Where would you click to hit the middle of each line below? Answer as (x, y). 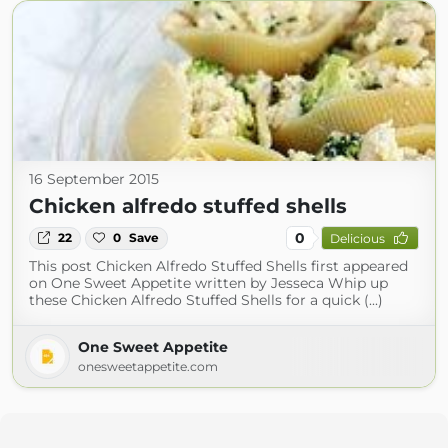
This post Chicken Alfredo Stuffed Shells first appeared (218, 266)
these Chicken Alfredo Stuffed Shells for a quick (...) (206, 300)
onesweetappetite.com (148, 367)
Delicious (357, 238)
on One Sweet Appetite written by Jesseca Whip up (208, 283)
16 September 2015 (94, 179)
